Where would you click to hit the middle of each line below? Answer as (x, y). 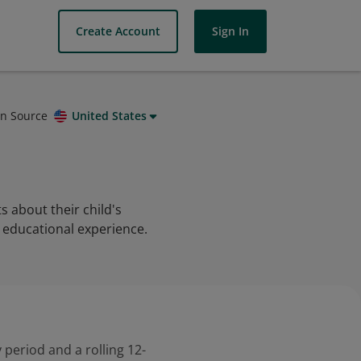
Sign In (230, 31)
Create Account (118, 31)
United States (109, 116)
